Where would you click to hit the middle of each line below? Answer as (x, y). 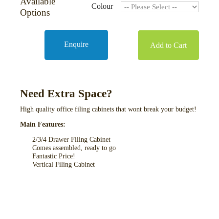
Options (35, 13)
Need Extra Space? (66, 94)
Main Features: (43, 125)
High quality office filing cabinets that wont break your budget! (109, 109)
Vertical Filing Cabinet (64, 165)
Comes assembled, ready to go (74, 148)
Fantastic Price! (54, 156)
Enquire (77, 44)
